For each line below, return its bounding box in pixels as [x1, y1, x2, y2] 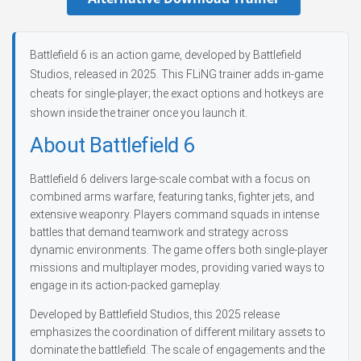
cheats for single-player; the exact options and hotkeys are [30, 87, 323, 100]
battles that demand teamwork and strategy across [30, 226, 288, 239]
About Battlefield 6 [30, 133, 195, 157]
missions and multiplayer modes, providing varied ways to [30, 261, 325, 274]
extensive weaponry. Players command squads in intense [30, 208, 319, 221]
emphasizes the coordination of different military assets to [30, 326, 326, 338]
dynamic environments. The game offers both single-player [30, 243, 328, 256]
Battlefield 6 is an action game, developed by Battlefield [30, 48, 301, 61]
